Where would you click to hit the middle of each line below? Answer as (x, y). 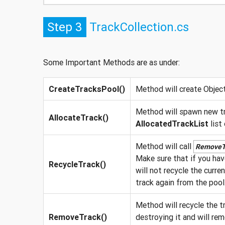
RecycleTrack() (77, 164)
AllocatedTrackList (172, 123)
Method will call (164, 146)
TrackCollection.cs (137, 27)
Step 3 (65, 27)
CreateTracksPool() (87, 89)
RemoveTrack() (78, 217)
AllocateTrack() (78, 117)
